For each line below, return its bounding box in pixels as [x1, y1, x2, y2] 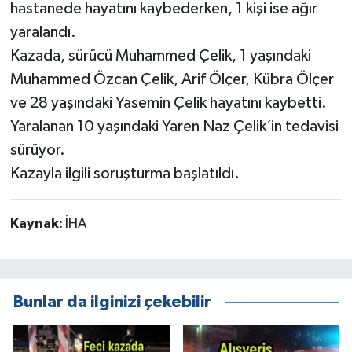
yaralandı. [9, 24, 76, 41]
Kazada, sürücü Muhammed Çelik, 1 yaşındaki [9, 48, 311, 64]
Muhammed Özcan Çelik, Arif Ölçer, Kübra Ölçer [9, 71, 334, 88]
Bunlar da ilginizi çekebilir [13, 293, 211, 310]
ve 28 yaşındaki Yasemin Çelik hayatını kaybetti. [9, 95, 327, 112]
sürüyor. [9, 142, 65, 159]
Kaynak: [9, 217, 65, 232]
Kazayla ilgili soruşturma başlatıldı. [9, 166, 240, 182]
